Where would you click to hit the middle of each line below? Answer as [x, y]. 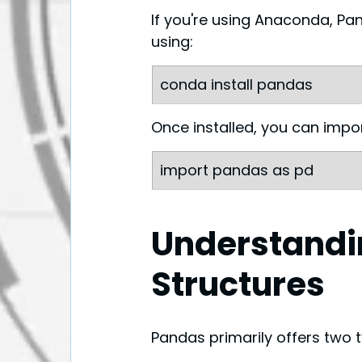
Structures [238, 285]
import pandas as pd [237, 170]
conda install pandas [236, 85]
